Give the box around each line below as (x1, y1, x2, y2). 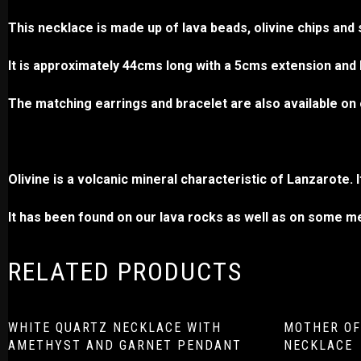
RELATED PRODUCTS (8, 255, 243, 287)
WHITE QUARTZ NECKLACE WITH (8, 319, 222, 335)
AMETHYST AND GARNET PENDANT (8, 337, 242, 353)
